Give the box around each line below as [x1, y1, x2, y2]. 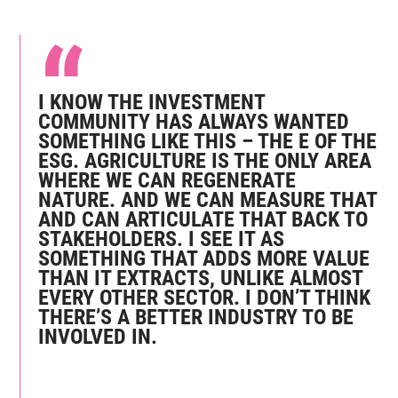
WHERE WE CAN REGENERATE [38, 168, 297, 194]
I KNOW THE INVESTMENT [38, 90, 266, 115]
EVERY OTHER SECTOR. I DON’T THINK [38, 285, 371, 311]
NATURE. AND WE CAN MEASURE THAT [38, 187, 378, 213]
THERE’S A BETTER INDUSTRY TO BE [38, 305, 354, 330]
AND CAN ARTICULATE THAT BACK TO [38, 207, 369, 233]
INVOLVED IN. [38, 324, 158, 350]
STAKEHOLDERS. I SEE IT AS [38, 227, 285, 252]
